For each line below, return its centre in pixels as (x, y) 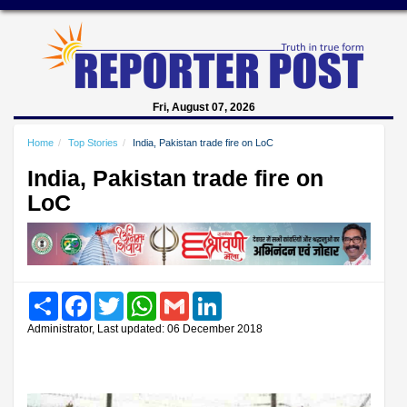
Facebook (117, 298)
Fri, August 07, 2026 (203, 107)
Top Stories (93, 143)
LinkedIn (244, 298)
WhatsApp (184, 298)
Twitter (141, 298)
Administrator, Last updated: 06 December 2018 (145, 328)
